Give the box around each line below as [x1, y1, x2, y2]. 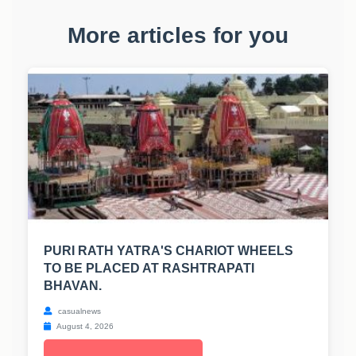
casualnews [56, 307, 101, 316]
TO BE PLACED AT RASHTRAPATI [44, 261, 254, 276]
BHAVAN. [44, 279, 102, 293]
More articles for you [68, 23, 288, 48]
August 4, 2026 [55, 322, 114, 331]
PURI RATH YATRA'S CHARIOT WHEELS [44, 244, 293, 258]
